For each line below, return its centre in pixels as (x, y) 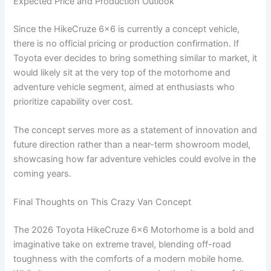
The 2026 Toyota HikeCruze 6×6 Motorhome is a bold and (134, 230)
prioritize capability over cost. (73, 101)
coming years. (43, 173)
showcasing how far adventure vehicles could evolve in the (135, 159)
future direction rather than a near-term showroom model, (132, 144)
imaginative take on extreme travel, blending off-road (122, 245)
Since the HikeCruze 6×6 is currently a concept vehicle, (127, 29)
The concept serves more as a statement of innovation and (135, 130)
